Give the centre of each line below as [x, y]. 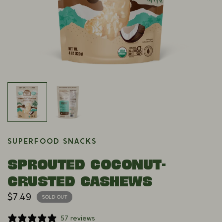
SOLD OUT [55, 197]
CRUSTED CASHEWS [80, 181]
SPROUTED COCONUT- [87, 164]
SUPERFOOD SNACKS [52, 141]
